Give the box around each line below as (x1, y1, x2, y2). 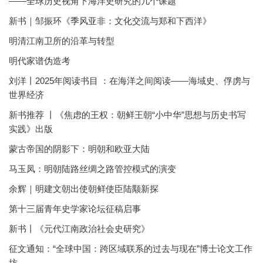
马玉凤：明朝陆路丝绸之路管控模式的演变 (9, 164, 176, 174)
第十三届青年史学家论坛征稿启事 (9, 204, 141, 214)
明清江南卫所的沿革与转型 (9, 36, 114, 46)
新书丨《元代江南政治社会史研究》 (9, 224, 150, 234)
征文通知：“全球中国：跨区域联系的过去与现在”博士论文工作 (9, 244, 252, 254)
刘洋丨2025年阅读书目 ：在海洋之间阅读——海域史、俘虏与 (9, 76, 250, 86)
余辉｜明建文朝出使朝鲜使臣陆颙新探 (9, 184, 159, 194)
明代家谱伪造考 (9, 56, 70, 66)
